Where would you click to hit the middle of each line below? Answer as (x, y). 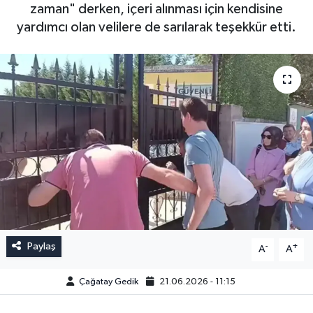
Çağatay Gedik (108, 282)
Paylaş (41, 247)
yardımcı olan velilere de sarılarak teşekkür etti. (156, 27)
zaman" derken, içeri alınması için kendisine (156, 9)
